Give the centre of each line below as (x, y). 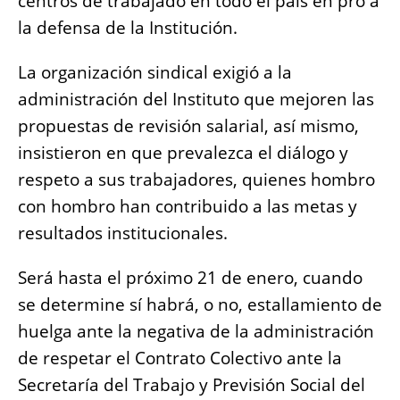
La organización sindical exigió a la (155, 73)
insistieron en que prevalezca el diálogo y (183, 153)
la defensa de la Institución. (128, 28)
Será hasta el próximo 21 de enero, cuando (190, 278)
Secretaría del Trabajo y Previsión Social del (192, 385)
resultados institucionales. (123, 233)
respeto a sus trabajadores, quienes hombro (196, 180)
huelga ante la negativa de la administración (196, 332)
